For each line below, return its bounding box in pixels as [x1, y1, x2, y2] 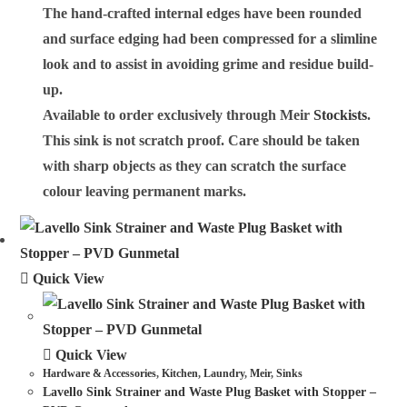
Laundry [203, 367, 245, 381]
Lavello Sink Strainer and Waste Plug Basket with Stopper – [43, 385, 377, 400]
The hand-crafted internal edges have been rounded [43, 5, 362, 21]
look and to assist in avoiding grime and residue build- [43, 55, 374, 72]
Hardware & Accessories [43, 367, 157, 381]
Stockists [313, 106, 368, 123]
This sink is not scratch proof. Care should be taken [43, 132, 361, 148]
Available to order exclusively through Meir [43, 106, 314, 123]
